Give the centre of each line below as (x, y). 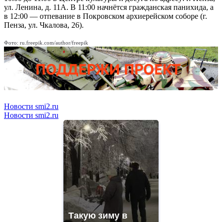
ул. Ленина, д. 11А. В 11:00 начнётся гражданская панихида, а (109, 7)
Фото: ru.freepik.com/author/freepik (46, 43)
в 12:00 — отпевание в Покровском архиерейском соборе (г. (106, 16)
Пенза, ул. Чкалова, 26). (44, 25)
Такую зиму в (98, 216)
